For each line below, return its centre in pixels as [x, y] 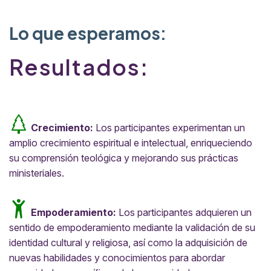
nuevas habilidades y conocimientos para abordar [117, 257]
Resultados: [79, 67]
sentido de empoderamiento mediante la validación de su [132, 227]
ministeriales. [37, 173]
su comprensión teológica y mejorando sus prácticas [124, 158]
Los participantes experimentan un [169, 127]
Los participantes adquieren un [184, 212]
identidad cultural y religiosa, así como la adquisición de [128, 242]
